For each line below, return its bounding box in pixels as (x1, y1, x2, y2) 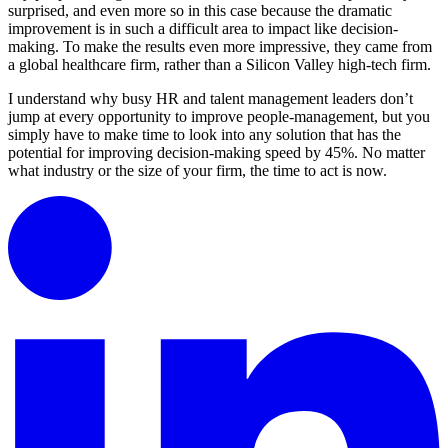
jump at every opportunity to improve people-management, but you (8, 107, 430, 125)
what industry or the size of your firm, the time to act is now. (8, 161, 387, 179)
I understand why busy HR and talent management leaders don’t (8, 89, 413, 107)
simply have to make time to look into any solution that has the (8, 125, 401, 143)
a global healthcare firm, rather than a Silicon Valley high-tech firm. (8, 55, 431, 73)
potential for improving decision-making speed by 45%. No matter (8, 143, 425, 161)
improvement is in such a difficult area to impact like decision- (8, 19, 398, 37)
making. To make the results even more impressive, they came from (8, 37, 432, 55)
